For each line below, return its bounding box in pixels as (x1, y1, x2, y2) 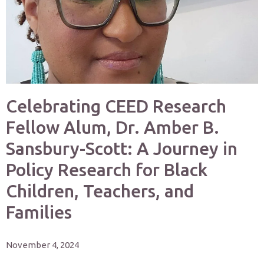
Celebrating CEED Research (6, 96, 226, 116)
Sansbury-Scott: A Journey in (6, 138, 237, 159)
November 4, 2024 (6, 240, 79, 250)
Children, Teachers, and (6, 181, 194, 201)
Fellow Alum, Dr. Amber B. (6, 117, 219, 137)
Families (6, 202, 72, 222)
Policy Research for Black (6, 160, 207, 180)
